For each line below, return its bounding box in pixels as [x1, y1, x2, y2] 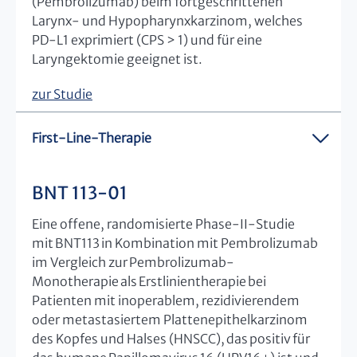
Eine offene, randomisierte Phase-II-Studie [32, 215, 295, 232]
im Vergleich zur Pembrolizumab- [32, 253, 234, 270]
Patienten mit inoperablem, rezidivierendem [32, 292, 300, 308]
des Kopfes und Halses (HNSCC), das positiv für [32, 330, 310, 347]
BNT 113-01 [32, 181, 127, 204]
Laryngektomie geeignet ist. [32, 50, 202, 67]
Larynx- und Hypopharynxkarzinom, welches [32, 12, 303, 29]
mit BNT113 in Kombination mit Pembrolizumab [32, 234, 318, 251]
